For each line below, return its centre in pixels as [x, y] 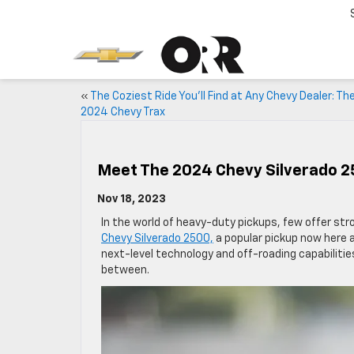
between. [125, 270]
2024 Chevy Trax [123, 112]
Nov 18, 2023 [132, 199]
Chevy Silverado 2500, [157, 239]
